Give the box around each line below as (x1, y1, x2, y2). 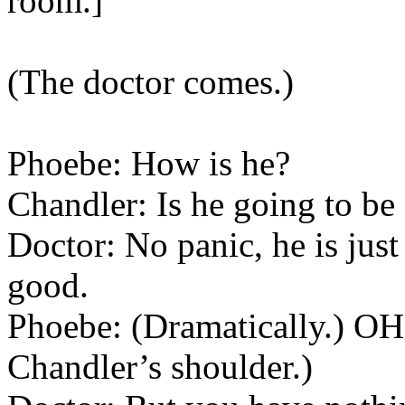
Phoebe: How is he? (7, 144, 290, 183)
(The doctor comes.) (7, 62, 294, 101)
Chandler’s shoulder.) (7, 347, 313, 386)
